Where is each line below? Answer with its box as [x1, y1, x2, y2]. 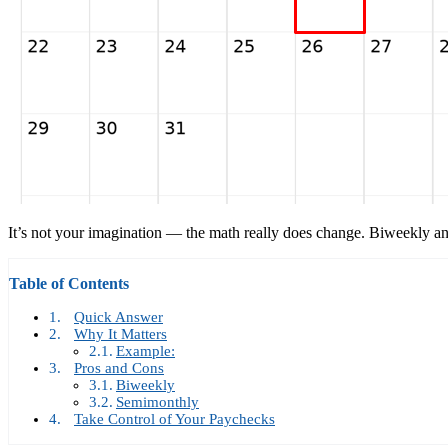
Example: [116, 343, 175, 360]
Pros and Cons [74, 360, 164, 377]
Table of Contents [9, 275, 129, 293]
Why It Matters [74, 326, 167, 343]
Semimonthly [116, 394, 199, 411]
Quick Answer [74, 309, 163, 326]
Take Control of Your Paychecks [74, 411, 275, 428]
